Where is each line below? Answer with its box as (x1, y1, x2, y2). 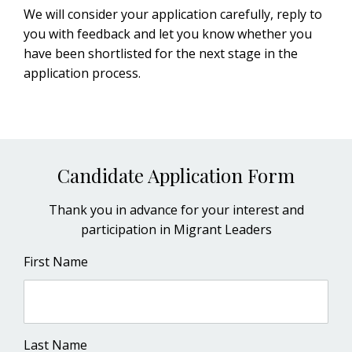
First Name (24, 253, 88, 270)
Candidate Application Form (57, 163, 295, 188)
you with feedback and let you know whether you (24, 25, 312, 42)
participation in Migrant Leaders (80, 221, 272, 238)
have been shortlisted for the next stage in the (24, 45, 298, 62)
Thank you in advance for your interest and (48, 201, 304, 218)
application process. (24, 64, 141, 82)
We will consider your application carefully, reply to (24, 5, 322, 23)
